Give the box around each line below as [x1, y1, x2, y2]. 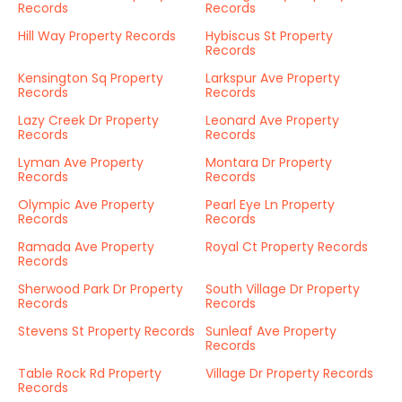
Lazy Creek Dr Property [18, 111, 159, 129]
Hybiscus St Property [205, 27, 333, 45]
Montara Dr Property [205, 153, 332, 171]
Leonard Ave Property [205, 111, 339, 129]
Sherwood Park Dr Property [18, 280, 183, 298]
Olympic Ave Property [18, 196, 154, 214]
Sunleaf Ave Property [205, 322, 336, 340]
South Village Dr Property [205, 280, 360, 298]
